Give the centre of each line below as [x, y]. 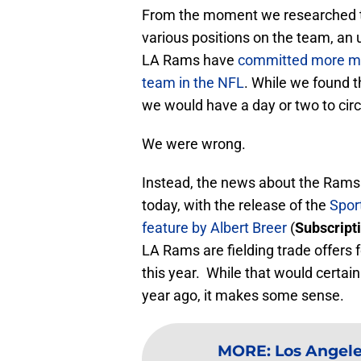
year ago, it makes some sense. [243, 295]
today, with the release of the [236, 205]
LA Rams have [190, 60]
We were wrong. [194, 143]
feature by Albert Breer [214, 227]
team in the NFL [193, 82]
